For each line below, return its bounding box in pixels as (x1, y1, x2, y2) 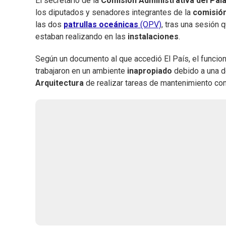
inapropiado (127, 66, 172, 76)
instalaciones (128, 32, 179, 42)
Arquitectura (35, 78, 84, 88)
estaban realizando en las (35, 32, 128, 42)
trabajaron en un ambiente (35, 66, 127, 76)
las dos (35, 20, 64, 30)
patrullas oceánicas (64, 20, 138, 30)
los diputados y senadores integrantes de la (35, 8, 193, 18)
